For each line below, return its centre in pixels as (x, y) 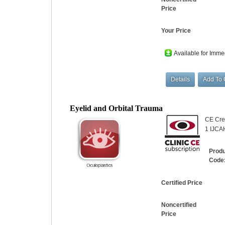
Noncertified (179, 205)
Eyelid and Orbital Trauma (117, 108)
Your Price (176, 31)
